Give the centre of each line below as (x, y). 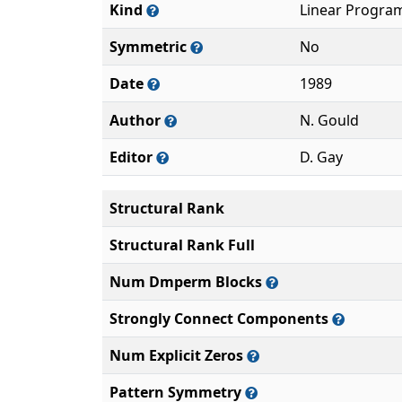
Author (137, 120)
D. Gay (321, 157)
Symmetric (150, 47)
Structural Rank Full (182, 245)
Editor (133, 157)
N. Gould (329, 120)
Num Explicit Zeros (178, 355)
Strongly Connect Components (221, 319)
